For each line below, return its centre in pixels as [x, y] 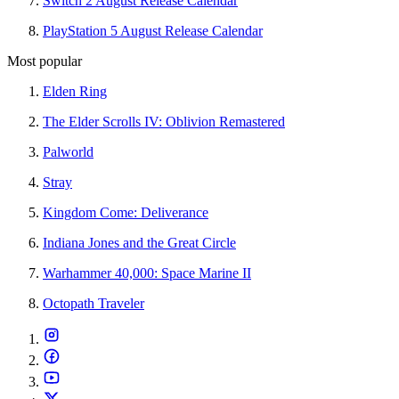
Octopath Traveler [94, 304]
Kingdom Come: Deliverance [126, 213]
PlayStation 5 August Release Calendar [153, 31]
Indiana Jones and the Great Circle [139, 243]
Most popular [45, 61]
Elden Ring [75, 92]
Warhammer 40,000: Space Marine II [147, 273]
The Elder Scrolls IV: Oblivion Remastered [164, 122]
